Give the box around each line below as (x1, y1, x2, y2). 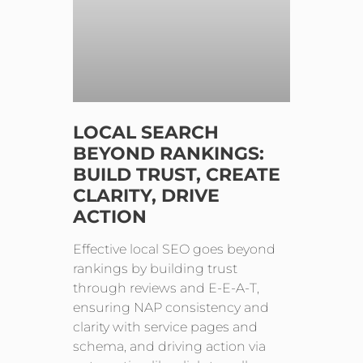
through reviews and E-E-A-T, (73, 280, 260, 296)
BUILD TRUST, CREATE (73, 163, 281, 186)
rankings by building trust (73, 260, 238, 276)
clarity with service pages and (73, 318, 258, 335)
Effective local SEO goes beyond (73, 241, 276, 257)
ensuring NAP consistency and (73, 299, 270, 315)
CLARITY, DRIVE (73, 184, 220, 207)
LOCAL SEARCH (73, 121, 220, 143)
